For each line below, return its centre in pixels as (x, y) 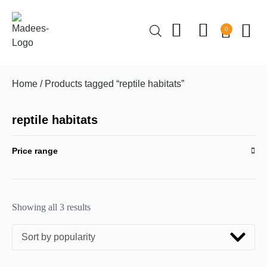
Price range (35, 151)
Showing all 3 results (51, 207)
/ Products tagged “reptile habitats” (111, 84)
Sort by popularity (58, 237)
